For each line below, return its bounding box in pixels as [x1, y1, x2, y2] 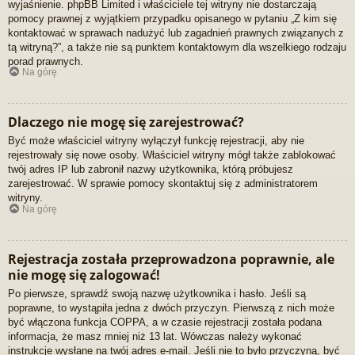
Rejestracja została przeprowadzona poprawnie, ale [8, 250, 334, 268]
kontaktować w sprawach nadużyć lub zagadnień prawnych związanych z [8, 26, 344, 39]
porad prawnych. [8, 55, 83, 67]
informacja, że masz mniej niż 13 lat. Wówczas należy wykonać [8, 330, 302, 342]
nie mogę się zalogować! [8, 265, 160, 284]
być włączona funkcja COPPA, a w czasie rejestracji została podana [8, 315, 322, 328]
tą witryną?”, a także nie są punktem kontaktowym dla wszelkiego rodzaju [8, 40, 346, 53]
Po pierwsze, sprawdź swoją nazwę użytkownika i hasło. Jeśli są [8, 287, 306, 300]
